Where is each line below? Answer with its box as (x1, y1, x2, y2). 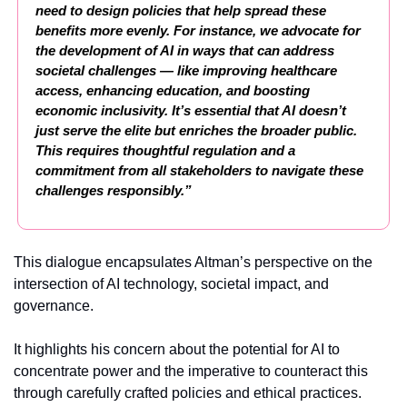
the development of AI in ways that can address (35, 43, 334, 59)
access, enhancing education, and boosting (35, 83, 310, 99)
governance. (14, 298, 94, 314)
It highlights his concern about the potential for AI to (14, 342, 340, 358)
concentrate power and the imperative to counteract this (14, 363, 368, 380)
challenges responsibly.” (35, 183, 192, 199)
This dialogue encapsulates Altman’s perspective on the (14, 254, 372, 271)
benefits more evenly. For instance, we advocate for (35, 23, 361, 39)
